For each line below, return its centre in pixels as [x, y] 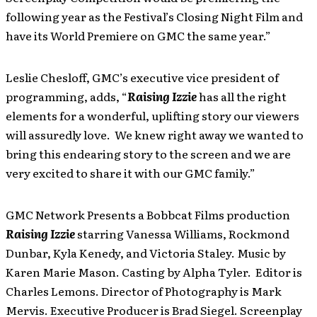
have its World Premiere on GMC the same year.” [138, 35]
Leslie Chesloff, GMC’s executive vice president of [142, 77]
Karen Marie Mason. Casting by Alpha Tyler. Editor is [154, 272]
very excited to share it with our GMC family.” [131, 173]
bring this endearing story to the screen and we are [148, 154]
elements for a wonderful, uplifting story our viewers [152, 115]
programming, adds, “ [67, 96]
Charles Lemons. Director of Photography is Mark [144, 291]
